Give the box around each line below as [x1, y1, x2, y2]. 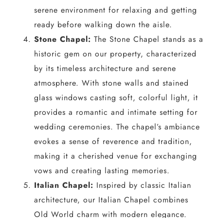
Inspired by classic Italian [93, 179, 191, 191]
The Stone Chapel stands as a [91, 33, 203, 45]
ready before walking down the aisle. [34, 18, 172, 30]
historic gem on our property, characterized [34, 48, 197, 59]
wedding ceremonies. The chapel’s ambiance [34, 121, 200, 132]
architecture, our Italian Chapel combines [34, 194, 188, 205]
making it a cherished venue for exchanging [34, 150, 197, 162]
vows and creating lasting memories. [34, 164, 170, 176]
